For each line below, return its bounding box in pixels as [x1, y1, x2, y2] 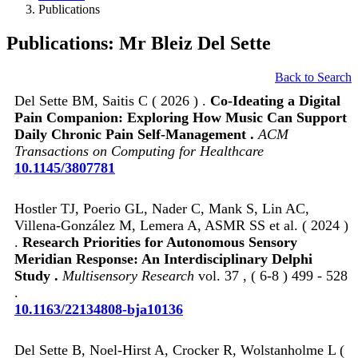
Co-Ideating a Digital [210, 92, 340, 109]
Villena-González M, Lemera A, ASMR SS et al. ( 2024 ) [14, 217, 348, 233]
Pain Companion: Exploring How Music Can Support [14, 109, 347, 125]
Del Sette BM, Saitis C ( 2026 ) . [14, 92, 210, 109]
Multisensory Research [62, 267, 194, 284]
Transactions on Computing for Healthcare [14, 142, 264, 159]
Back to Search [275, 70, 352, 84]
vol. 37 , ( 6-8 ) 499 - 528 [194, 267, 348, 284]
